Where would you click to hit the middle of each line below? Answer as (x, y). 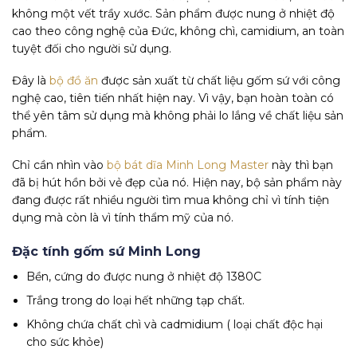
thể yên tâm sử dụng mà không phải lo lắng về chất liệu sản (178, 116)
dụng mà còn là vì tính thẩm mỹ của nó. (123, 218)
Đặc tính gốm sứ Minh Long (106, 251)
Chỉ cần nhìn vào (58, 165)
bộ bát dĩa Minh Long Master (186, 165)
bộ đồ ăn (74, 81)
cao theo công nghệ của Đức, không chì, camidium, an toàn (178, 31)
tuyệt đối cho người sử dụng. (92, 49)
